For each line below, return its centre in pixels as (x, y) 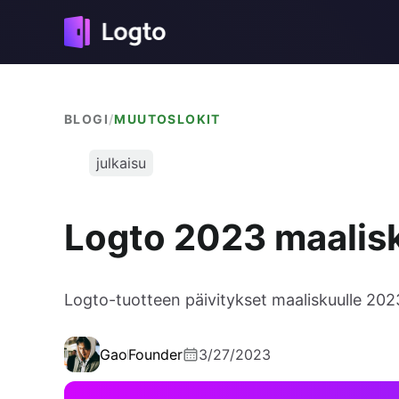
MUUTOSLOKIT (167, 119)
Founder (155, 355)
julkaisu (121, 163)
